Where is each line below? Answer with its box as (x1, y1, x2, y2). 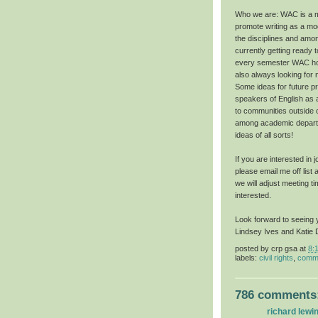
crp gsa (271, 243, 297, 253)
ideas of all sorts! (235, 131, 293, 140)
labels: (235, 253, 259, 263)
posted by (235, 243, 271, 253)
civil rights (259, 253, 293, 263)
